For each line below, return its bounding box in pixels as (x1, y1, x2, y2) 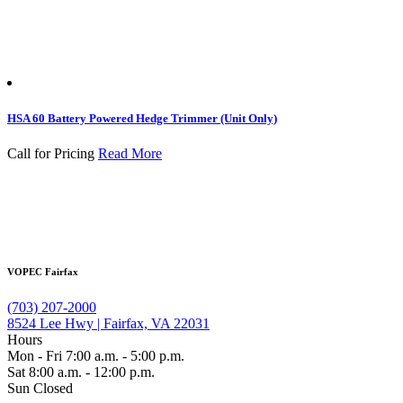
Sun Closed (7, 380, 73, 396)
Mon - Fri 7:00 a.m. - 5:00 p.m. (7, 347, 184, 363)
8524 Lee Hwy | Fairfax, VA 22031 (7, 315, 210, 331)
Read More (98, 145, 162, 161)
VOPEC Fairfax (7, 265, 78, 277)
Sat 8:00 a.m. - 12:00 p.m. (7, 363, 155, 380)
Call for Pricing (7, 145, 94, 161)
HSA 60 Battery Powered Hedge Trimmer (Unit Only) (7, 111, 277, 125)
